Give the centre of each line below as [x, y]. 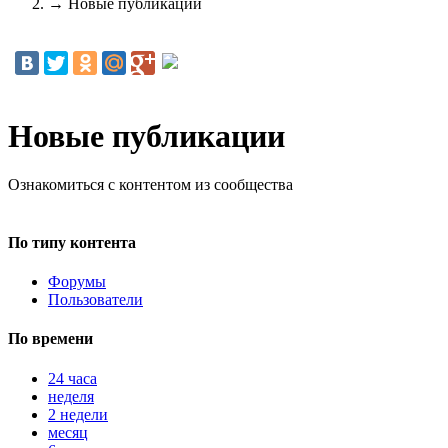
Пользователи [95, 299]
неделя [71, 396]
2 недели [78, 414]
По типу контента [72, 242]
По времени [50, 339]
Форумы [77, 281]
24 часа [72, 378]
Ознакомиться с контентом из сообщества [150, 185]
